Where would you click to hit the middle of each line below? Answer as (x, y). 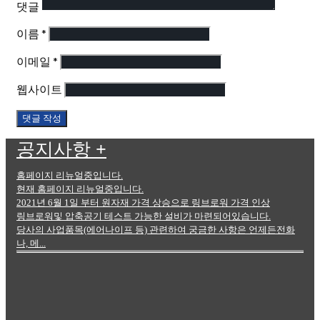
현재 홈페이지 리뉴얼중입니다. (80, 189)
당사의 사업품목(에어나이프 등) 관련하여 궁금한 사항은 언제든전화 (156, 229)
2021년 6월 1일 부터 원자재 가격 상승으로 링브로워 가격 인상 (143, 202)
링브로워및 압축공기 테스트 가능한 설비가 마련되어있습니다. (144, 216)
